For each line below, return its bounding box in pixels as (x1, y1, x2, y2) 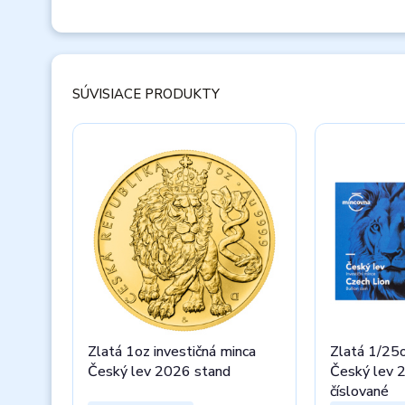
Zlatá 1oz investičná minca (88, 342, 256, 362)
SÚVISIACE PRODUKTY (72, 85, 220, 103)
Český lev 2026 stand (88, 362, 231, 381)
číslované (330, 381, 389, 401)
